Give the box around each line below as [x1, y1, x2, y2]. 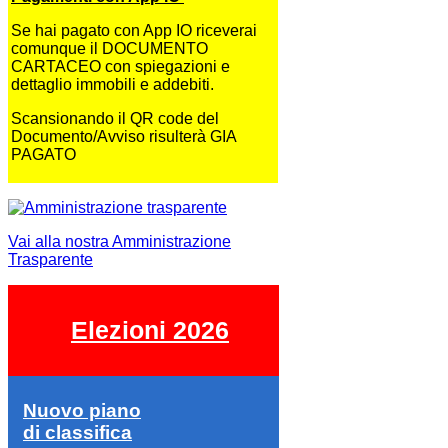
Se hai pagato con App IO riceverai [11, 21, 257, 39]
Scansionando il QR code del [11, 109, 219, 127]
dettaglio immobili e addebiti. [11, 75, 218, 93]
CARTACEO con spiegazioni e [11, 57, 230, 75]
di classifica [23, 421, 132, 443]
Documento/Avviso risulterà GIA [11, 127, 236, 145]
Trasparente [8, 250, 93, 268]
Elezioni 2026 [71, 315, 229, 344]
